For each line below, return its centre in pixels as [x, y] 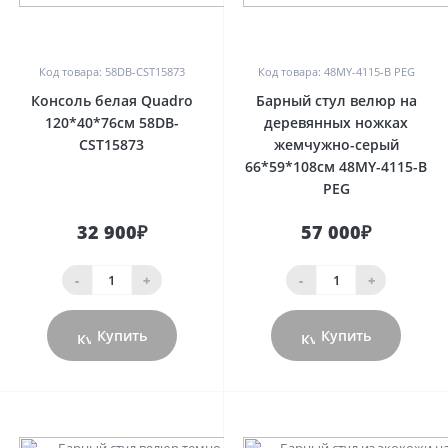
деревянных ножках [336, 122]
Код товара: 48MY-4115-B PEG [336, 71]
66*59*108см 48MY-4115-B [336, 166]
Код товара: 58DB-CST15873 [111, 71]
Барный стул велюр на [336, 100]
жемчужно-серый [336, 144]
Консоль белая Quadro [111, 100]
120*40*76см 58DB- [111, 122]
